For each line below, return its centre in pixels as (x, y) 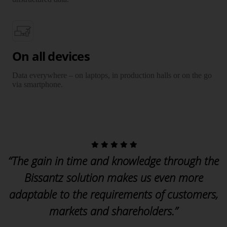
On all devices (51, 56)
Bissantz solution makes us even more (113, 177)
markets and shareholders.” (113, 211)
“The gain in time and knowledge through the (113, 160)
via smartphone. (37, 84)
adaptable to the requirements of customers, (113, 194)
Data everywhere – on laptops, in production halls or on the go (112, 75)
